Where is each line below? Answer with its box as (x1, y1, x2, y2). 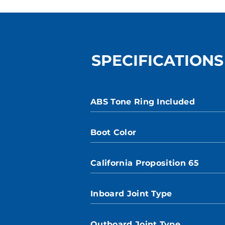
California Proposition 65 (90, 158, 199, 168)
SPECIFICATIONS (91, 51, 223, 70)
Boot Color (90, 128, 137, 137)
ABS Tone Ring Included (90, 97, 195, 106)
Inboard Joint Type (90, 189, 172, 198)
